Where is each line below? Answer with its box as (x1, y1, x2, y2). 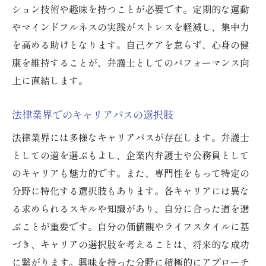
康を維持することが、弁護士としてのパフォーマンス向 (12, 55, 249, 70)
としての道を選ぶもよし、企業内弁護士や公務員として (12, 148, 249, 163)
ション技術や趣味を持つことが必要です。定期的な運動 (12, 2, 249, 17)
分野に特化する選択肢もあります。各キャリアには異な (12, 183, 249, 198)
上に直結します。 (12, 73, 88, 88)
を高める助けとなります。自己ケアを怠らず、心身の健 (12, 37, 249, 52)
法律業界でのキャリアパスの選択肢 (12, 107, 173, 122)
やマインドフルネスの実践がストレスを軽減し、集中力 (12, 20, 249, 34)
